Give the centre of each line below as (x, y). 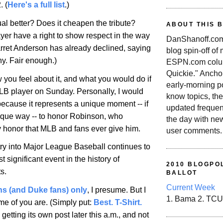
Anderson (31, 48)
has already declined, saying (99, 48)
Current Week (191, 188)
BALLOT (182, 173)
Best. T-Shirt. (118, 203)
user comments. (194, 131)
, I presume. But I (116, 190)
